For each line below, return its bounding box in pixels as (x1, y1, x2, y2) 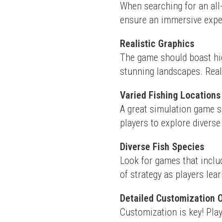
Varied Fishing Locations (120, 89, 221, 101)
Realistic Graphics (120, 37, 194, 50)
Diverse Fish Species (120, 140, 204, 153)
